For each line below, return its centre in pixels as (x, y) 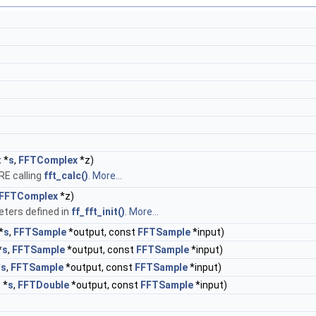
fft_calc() (66, 176)
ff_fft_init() (98, 212)
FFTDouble (43, 285)
